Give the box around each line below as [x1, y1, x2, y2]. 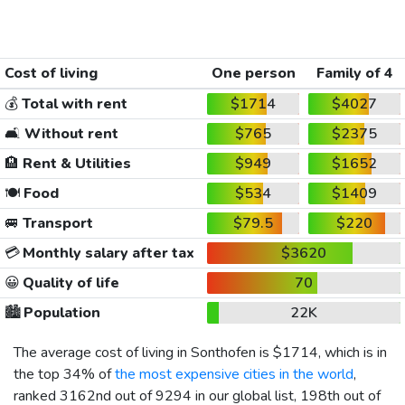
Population [20, 302, 100, 323]
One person [211, 62, 296, 83]
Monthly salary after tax [19, 242, 194, 263]
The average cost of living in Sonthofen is [14, 342, 273, 363]
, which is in [318, 342, 387, 363]
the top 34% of [14, 363, 115, 384]
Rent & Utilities [18, 153, 131, 174]
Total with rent [17, 93, 127, 114]
